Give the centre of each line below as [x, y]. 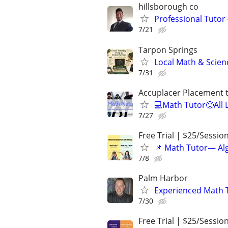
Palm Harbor [163, 178]
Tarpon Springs [168, 50]
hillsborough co [168, 7]
